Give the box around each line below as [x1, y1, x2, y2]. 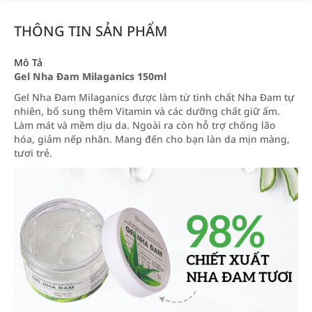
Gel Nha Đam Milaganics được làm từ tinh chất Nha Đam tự [14, 91, 295, 104]
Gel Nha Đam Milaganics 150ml [14, 70, 166, 83]
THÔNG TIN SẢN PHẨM [14, 22, 167, 40]
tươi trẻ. [14, 146, 52, 159]
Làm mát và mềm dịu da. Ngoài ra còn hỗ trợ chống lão [14, 118, 276, 132]
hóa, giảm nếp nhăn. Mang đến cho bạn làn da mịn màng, [14, 132, 290, 146]
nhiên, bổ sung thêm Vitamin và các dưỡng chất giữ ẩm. [14, 104, 280, 118]
